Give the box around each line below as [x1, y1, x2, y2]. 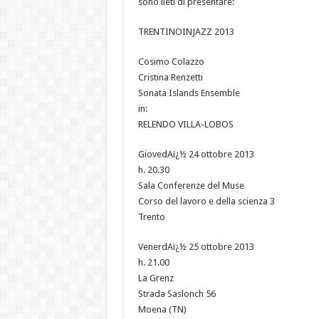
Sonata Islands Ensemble [137, 87, 240, 98]
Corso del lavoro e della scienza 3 [137, 195, 275, 206]
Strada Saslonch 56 [137, 288, 216, 299]
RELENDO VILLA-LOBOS [137, 118, 234, 130]
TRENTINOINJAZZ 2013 [137, 26, 234, 37]
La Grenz [137, 272, 174, 283]
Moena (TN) [137, 303, 187, 315]
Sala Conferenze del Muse [137, 179, 244, 191]
